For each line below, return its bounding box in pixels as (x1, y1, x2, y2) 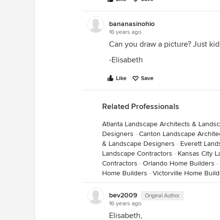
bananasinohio (109, 20, 155, 28)
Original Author (145, 192, 180, 199)
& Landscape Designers (102, 139, 175, 148)
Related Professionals (102, 102, 179, 111)
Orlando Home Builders (143, 159, 215, 167)
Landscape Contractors (102, 149, 172, 158)
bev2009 (109, 191, 137, 199)
